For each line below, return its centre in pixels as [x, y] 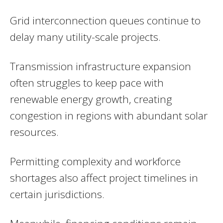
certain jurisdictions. [57, 194]
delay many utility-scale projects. [85, 37]
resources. [34, 132]
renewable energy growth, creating [91, 99]
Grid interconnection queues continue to [105, 21]
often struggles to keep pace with [87, 83]
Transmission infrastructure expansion [101, 66]
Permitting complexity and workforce [95, 162]
